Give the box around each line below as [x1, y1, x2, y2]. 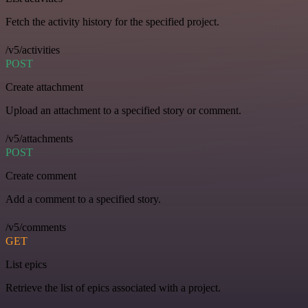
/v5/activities [5, 44, 60, 56]
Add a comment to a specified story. [5, 193, 161, 206]
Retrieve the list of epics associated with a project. [5, 282, 221, 294]
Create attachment [5, 81, 83, 93]
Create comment [5, 170, 76, 182]
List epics [5, 258, 47, 271]
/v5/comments [5, 221, 66, 234]
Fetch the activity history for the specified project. [5, 16, 219, 28]
